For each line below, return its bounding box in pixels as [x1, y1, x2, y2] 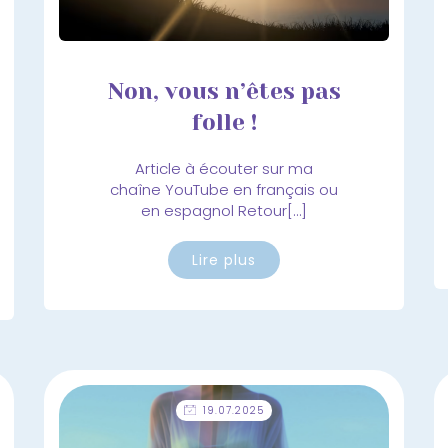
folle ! [191, 109, 257, 135]
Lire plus [192, 249, 256, 270]
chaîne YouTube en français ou [110, 178, 338, 200]
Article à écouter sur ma [135, 157, 313, 179]
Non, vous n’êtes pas [107, 78, 341, 104]
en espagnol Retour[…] [141, 199, 307, 221]
